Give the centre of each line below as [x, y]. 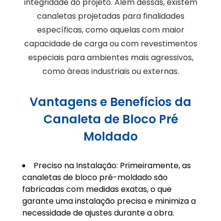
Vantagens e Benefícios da [110, 102]
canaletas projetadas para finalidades [110, 16]
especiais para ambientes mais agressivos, [110, 58]
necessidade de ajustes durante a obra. [98, 213]
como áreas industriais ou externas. [110, 72]
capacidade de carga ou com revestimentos [110, 44]
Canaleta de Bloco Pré [110, 119]
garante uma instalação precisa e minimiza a [109, 201]
